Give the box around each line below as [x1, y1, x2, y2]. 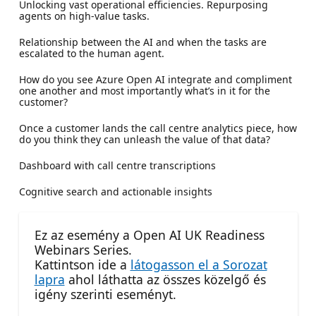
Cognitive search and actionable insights [18, 184, 212, 198]
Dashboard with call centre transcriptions [18, 158, 216, 172]
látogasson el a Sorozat [130, 255, 267, 273]
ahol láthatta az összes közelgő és [64, 270, 266, 288]
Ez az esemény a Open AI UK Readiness [34, 226, 265, 243]
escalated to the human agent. [18, 46, 164, 60]
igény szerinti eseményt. [34, 285, 176, 303]
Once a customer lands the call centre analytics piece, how [18, 121, 297, 135]
